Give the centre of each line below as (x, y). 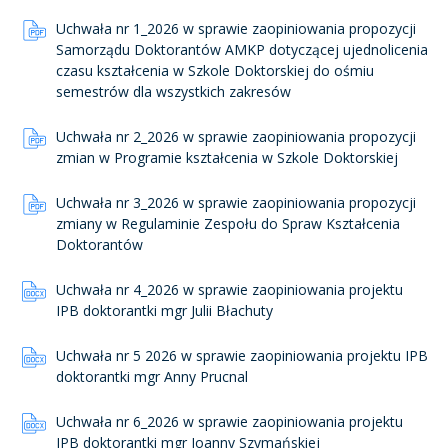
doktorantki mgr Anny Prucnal (152, 376)
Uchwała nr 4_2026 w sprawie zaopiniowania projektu (229, 289)
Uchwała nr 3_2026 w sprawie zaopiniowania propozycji (236, 202)
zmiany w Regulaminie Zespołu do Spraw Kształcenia (228, 223)
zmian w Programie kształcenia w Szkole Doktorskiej (227, 157)
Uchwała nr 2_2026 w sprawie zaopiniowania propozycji (236, 136)
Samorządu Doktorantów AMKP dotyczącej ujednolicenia (242, 49)
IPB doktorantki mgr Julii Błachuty (164, 310)
